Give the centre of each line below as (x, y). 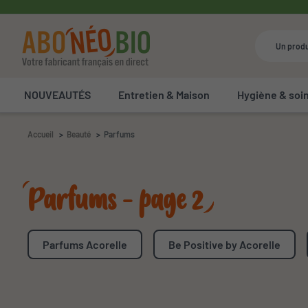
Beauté (79, 134)
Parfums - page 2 (115, 201)
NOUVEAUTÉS (58, 95)
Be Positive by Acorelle (224, 244)
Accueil (41, 134)
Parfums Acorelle (85, 244)
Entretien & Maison (164, 95)
